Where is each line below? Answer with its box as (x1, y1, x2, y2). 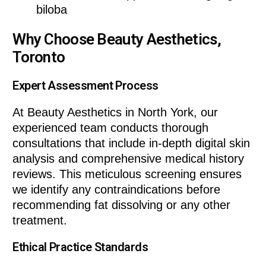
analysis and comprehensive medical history (12, 152, 245, 166)
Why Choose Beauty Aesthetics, (12, 30, 221, 48)
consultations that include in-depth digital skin (12, 137, 251, 150)
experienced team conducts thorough (12, 121, 209, 135)
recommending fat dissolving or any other (12, 198, 231, 212)
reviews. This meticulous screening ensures (12, 167, 242, 181)
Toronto (12, 47, 65, 66)
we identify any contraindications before (12, 183, 221, 197)
